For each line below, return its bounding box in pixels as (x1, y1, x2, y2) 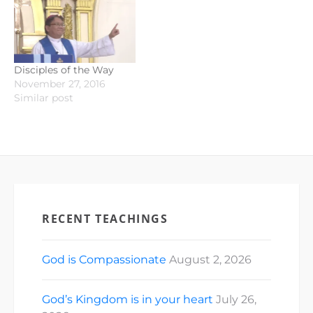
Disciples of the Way (14, 63, 114, 76)
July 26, (216, 292, 256, 306)
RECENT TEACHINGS (42, 210, 168, 226)
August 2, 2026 (169, 252, 252, 266)
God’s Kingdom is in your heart (42, 292, 213, 306)
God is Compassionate (42, 252, 166, 266)
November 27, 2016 (14, 77, 105, 90)
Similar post (14, 91, 73, 104)
